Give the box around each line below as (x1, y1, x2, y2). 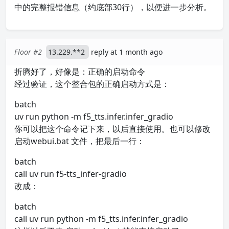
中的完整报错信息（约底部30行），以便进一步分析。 (14, 2, 212, 13)
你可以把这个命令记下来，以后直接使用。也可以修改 (14, 123, 211, 134)
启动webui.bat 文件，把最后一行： (14, 135, 145, 147)
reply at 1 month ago (91, 47, 163, 57)
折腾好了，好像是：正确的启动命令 (14, 66, 145, 77)
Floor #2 (14, 47, 42, 57)
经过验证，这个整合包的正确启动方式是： (14, 78, 170, 89)
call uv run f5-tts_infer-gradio (14, 168, 127, 179)
